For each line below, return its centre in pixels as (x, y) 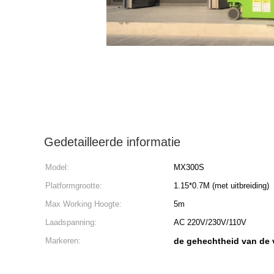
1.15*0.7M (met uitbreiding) (221, 186)
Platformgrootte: (74, 186)
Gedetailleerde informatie (112, 142)
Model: (57, 167)
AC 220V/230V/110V (210, 222)
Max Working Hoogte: (83, 204)
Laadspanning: (71, 222)
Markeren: (63, 241)
